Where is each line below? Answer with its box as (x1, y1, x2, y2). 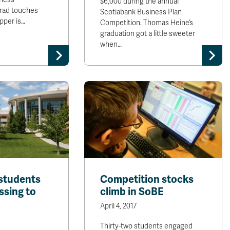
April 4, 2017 (100, 202, 137, 210)
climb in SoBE (100, 185, 164, 198)
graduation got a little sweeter (100, 29, 196, 38)
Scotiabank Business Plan (100, 8, 182, 16)
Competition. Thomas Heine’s (100, 18, 194, 27)
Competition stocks (100, 173, 194, 186)
